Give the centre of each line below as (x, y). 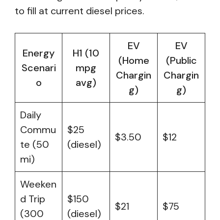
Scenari (39, 68)
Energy (39, 53)
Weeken (38, 184)
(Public (181, 60)
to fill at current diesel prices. (80, 11)
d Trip (33, 199)
